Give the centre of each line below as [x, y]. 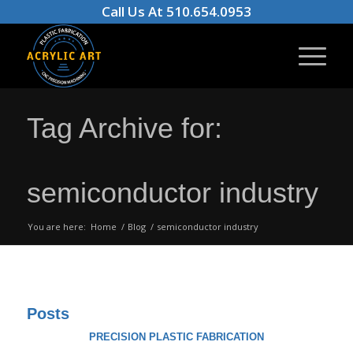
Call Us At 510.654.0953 [176, 11]
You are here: [56, 227]
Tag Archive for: [124, 128]
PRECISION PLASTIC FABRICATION [176, 337]
